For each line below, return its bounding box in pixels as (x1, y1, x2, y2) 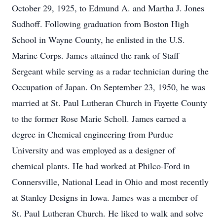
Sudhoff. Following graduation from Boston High (12, 18, 189, 30)
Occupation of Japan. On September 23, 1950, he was (12, 81, 205, 93)
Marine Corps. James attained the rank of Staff (12, 49, 179, 61)
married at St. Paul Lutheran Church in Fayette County (12, 97, 207, 109)
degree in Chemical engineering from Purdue (12, 128, 173, 140)
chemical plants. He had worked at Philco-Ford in (12, 160, 190, 172)
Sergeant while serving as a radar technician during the (12, 65, 209, 77)
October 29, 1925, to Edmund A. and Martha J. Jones (12, 2, 204, 14)
